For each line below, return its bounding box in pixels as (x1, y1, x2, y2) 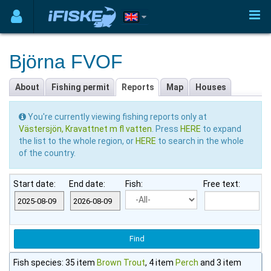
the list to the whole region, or (19, 136, 135, 146)
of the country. (19, 148, 76, 158)
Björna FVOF (9, 51, 123, 73)
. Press (152, 124, 180, 134)
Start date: (13, 179, 56, 189)
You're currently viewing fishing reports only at (26, 112, 207, 122)
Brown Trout (97, 257, 145, 267)
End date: (69, 179, 105, 189)
